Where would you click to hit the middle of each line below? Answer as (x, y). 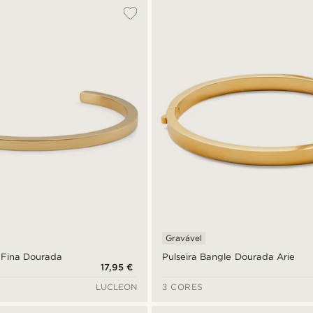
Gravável (184, 238)
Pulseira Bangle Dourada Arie (228, 257)
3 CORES (183, 287)
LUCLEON (117, 287)
